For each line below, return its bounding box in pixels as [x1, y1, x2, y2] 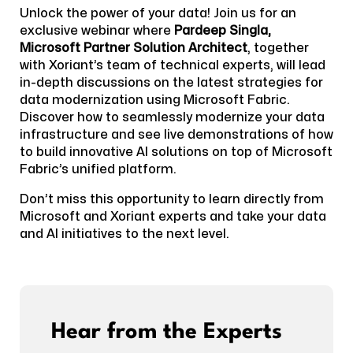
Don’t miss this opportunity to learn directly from [20, 192, 324, 206]
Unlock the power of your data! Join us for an [20, 6, 296, 20]
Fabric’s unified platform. [20, 162, 176, 176]
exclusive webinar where [20, 24, 174, 37]
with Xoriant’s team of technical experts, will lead [20, 58, 325, 72]
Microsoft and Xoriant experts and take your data [20, 210, 326, 223]
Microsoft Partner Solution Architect [20, 41, 247, 54]
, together [247, 41, 309, 54]
